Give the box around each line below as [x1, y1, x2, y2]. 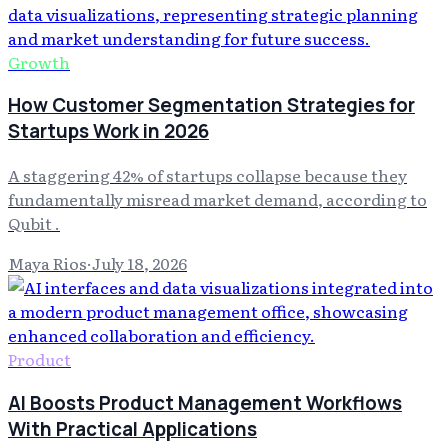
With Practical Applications [8, 415, 257, 442]
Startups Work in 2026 [8, 118, 209, 145]
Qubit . [8, 211, 60, 236]
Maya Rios [8, 251, 87, 276]
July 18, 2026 [92, 251, 187, 276]
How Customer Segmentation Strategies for [8, 92, 415, 119]
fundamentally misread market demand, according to [8, 187, 427, 212]
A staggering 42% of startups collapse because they [8, 163, 407, 188]
